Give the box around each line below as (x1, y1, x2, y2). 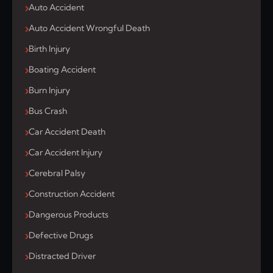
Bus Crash (29, 105, 67, 117)
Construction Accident (29, 188, 115, 200)
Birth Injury (29, 43, 70, 55)
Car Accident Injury (29, 147, 102, 158)
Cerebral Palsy (29, 168, 85, 179)
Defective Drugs (29, 230, 93, 241)
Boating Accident (29, 64, 96, 76)
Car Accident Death (29, 126, 105, 138)
